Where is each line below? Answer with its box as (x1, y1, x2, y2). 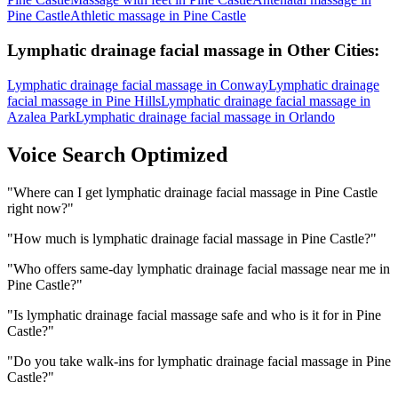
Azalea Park (7, 108, 76, 124)
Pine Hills (106, 92, 161, 108)
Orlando (289, 108, 335, 124)
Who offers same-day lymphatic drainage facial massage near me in (13, 260, 390, 276)
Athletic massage (70, 8, 165, 24)
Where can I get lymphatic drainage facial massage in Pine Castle (13, 184, 378, 200)
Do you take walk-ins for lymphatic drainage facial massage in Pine (13, 353, 391, 369)
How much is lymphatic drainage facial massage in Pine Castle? (13, 230, 370, 246)
